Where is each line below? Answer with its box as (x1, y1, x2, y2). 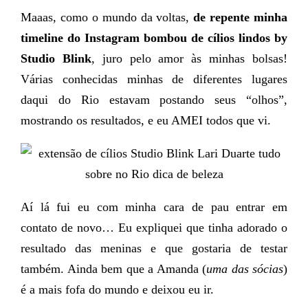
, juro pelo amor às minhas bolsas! (91, 52, 288, 65)
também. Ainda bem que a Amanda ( (21, 262, 206, 276)
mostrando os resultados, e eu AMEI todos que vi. (21, 113, 271, 127)
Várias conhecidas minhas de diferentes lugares (21, 72, 287, 86)
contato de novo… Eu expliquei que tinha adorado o (21, 221, 287, 234)
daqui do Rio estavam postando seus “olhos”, (21, 93, 287, 107)
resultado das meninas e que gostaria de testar (21, 241, 287, 255)
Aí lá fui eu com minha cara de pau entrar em (21, 200, 287, 214)
